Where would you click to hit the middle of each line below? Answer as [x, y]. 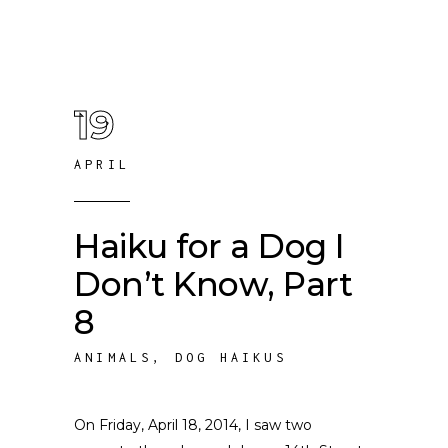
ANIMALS [113, 357]
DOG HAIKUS [230, 357]
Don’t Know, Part [213, 284]
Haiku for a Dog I [209, 246]
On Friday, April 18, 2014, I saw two [193, 425]
